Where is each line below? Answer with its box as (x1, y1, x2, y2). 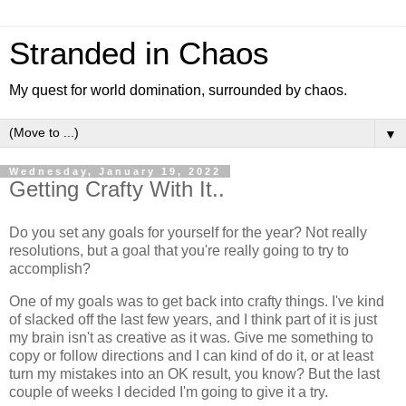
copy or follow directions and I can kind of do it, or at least (9, 347, 373, 363)
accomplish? (9, 260, 98, 276)
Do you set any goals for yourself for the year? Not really (9, 224, 367, 240)
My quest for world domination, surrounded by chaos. (9, 82, 347, 98)
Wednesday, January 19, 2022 (9, 166, 221, 177)
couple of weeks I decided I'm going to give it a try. (9, 383, 332, 400)
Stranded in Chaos (9, 36, 269, 71)
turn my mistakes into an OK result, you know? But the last (9, 365, 380, 382)
